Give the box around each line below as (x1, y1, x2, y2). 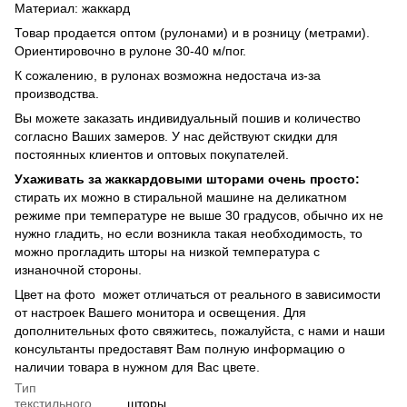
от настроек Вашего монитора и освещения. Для (15, 304, 306, 320)
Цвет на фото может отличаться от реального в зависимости (15, 286, 381, 302)
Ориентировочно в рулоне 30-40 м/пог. (15, 43, 246, 58)
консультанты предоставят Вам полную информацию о (15, 341, 345, 356)
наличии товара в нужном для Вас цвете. (15, 359, 263, 374)
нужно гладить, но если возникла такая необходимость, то (15, 225, 362, 241)
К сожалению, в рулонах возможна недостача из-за (15, 67, 321, 83)
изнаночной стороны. (15, 262, 145, 277)
